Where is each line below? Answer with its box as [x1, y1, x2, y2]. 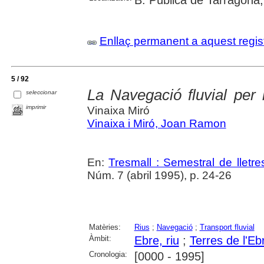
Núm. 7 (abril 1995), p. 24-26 [87, 169, 232, 182]
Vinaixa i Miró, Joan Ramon [87, 117, 226, 130]
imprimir [26, 104, 47, 111]
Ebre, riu [134, 234, 179, 247]
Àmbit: [88, 234, 111, 243]
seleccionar [26, 89, 57, 96]
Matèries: [88, 223, 121, 232]
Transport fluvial [199, 223, 255, 232]
